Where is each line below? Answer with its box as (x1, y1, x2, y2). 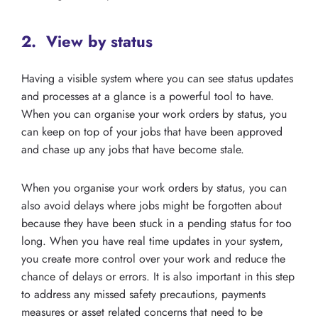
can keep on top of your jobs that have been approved (21, 123, 283, 140)
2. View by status (21, 29, 153, 53)
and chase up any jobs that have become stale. (21, 141, 244, 158)
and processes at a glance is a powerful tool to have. (21, 87, 274, 104)
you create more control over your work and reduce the (21, 250, 285, 267)
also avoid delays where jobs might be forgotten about (21, 197, 282, 214)
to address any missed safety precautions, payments (21, 285, 265, 302)
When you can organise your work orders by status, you (21, 105, 287, 122)
